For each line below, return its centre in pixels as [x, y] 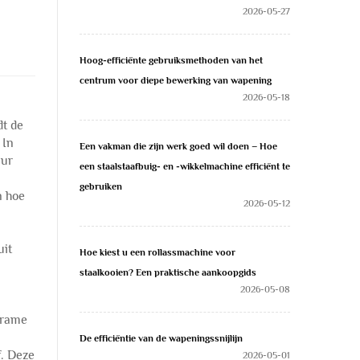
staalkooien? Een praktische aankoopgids [168, 272]
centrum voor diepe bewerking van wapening [176, 80]
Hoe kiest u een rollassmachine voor [157, 252]
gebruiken [101, 186]
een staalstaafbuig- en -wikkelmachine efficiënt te [185, 166]
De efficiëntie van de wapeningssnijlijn [161, 338]
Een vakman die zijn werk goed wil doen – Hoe [178, 146]
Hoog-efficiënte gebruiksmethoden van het [171, 60]
